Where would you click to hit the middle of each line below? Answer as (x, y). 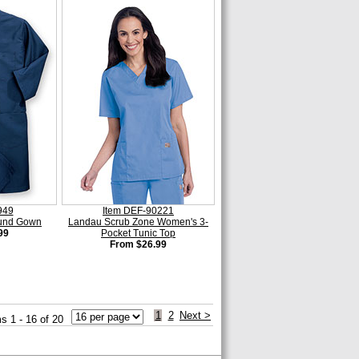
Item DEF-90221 (138, 211)
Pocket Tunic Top (138, 233)
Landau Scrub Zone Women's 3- (138, 222)
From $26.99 (138, 244)
